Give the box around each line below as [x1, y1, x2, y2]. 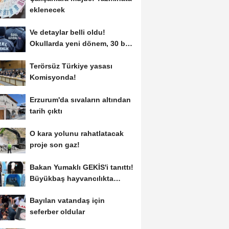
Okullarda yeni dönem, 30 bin [29, 39, 132, 48]
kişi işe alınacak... [29, 51, 91, 59]
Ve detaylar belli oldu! [29, 28, 105, 37]
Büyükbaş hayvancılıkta [29, 174, 113, 182]
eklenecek [29, 6, 65, 14]
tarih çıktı [29, 106, 62, 115]
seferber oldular [29, 208, 85, 216]
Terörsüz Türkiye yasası [29, 62, 112, 71]
